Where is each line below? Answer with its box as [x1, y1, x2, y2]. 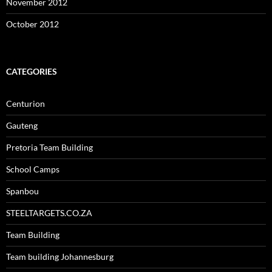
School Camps [6, 163, 59, 174]
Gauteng [6, 120, 38, 131]
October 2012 [6, 18, 59, 29]
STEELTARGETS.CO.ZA [6, 207, 92, 218]
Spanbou [6, 185, 39, 196]
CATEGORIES [6, 66, 57, 76]
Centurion [6, 98, 45, 109]
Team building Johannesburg [6, 251, 114, 262]
